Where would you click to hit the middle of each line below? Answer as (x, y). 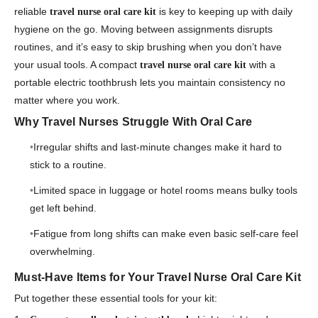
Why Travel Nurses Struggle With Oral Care (133, 122)
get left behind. (63, 208)
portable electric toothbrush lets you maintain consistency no (150, 83)
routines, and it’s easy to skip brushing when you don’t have (148, 47)
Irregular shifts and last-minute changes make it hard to (157, 147)
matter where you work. (67, 100)
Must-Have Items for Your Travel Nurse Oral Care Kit (158, 277)
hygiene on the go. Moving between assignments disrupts (143, 29)
